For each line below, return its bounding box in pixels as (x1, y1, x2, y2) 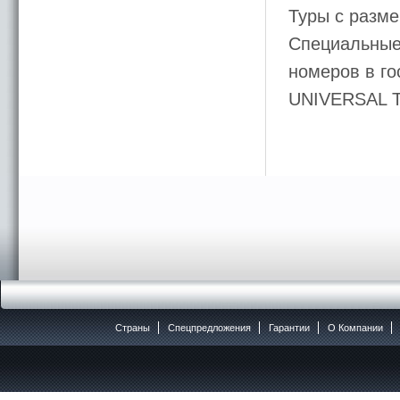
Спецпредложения (168, 322, 252, 333)
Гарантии (269, 322, 311, 333)
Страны (115, 322, 151, 333)
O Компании (328, 322, 384, 333)
